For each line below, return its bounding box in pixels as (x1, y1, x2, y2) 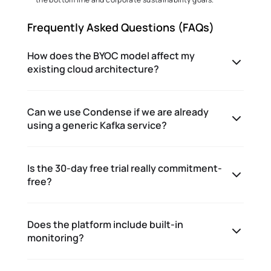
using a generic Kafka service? (27, 119, 167, 132)
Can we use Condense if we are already (27, 105, 209, 119)
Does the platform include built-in (27, 218, 183, 231)
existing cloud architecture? (27, 62, 159, 76)
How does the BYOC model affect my (27, 49, 195, 62)
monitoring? (27, 231, 84, 244)
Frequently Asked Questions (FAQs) (27, 20, 217, 34)
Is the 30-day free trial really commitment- (27, 162, 222, 175)
